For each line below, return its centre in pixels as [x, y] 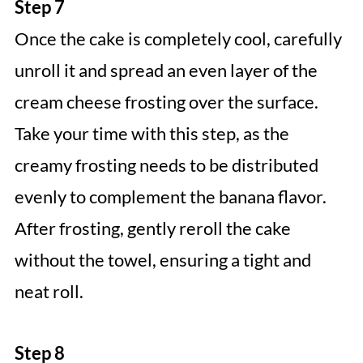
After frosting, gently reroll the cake [152, 228]
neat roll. [49, 292]
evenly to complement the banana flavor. [170, 197]
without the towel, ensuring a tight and [162, 260]
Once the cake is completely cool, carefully [178, 39]
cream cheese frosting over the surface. [166, 102]
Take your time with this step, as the [152, 134]
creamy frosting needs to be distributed [166, 165]
